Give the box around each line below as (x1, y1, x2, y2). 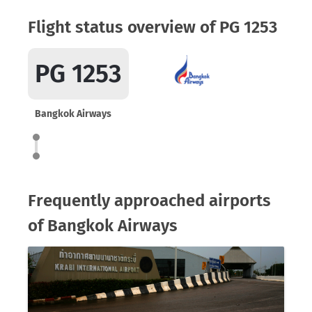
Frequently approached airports (28, 191, 271, 210)
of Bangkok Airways (28, 216, 178, 235)
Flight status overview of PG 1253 (28, 17, 277, 37)
